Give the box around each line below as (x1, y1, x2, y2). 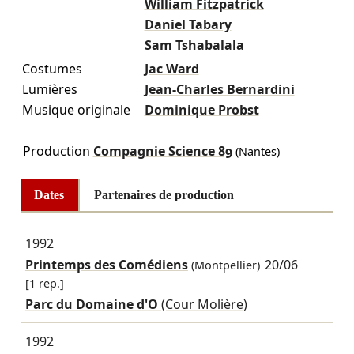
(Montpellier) (187, 258, 260, 273)
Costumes (21, 59, 82, 77)
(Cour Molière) (160, 295, 247, 313)
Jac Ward (144, 59, 199, 77)
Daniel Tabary (144, 15, 232, 33)
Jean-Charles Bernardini (144, 80, 295, 98)
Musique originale (21, 100, 130, 119)
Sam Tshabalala (144, 36, 244, 54)
